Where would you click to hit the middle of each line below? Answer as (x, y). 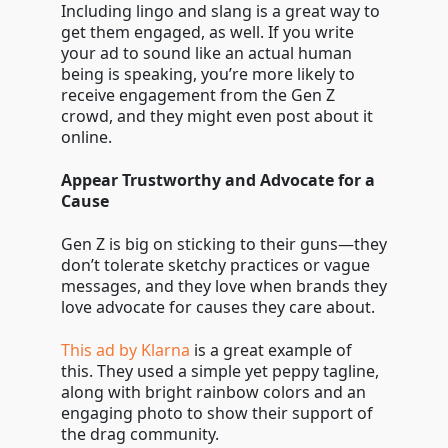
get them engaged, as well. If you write (207, 32)
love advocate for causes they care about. (219, 307)
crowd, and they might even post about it (216, 116)
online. (88, 137)
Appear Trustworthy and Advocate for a (217, 180)
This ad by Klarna (125, 350)
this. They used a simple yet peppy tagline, (219, 371)
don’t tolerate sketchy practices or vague (215, 265)
